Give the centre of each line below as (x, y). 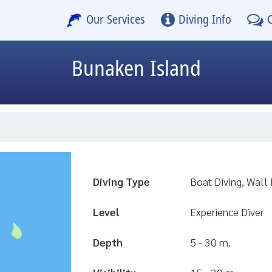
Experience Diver (227, 212)
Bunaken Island (136, 70)
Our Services (115, 20)
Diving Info (205, 20)
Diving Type (121, 181)
